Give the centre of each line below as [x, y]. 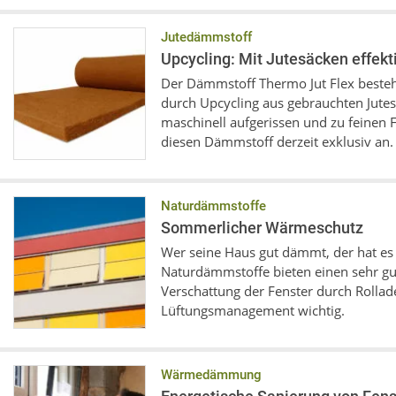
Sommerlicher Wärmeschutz [262, 228]
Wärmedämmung [211, 375]
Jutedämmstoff [206, 37]
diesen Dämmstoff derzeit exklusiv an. [277, 141]
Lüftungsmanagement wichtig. [253, 310]
